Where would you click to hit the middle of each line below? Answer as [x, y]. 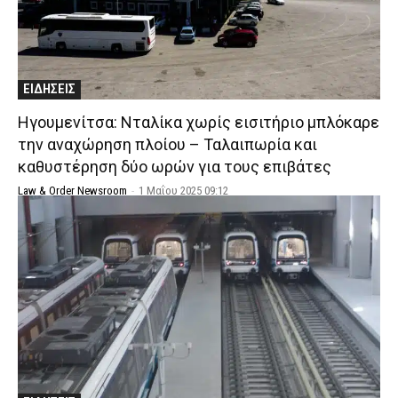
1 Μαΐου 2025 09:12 [183, 191]
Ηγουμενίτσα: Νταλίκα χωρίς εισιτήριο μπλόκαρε [199, 123]
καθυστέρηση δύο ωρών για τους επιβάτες [175, 167]
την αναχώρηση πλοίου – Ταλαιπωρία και [167, 145]
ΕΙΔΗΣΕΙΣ [49, 89]
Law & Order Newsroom [72, 191]
